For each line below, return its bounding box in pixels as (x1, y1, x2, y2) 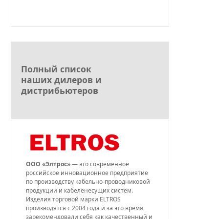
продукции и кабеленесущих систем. (26, 186, 133, 195)
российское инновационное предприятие (26, 169, 149, 177)
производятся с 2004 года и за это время (26, 204, 144, 212)
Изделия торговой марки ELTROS (26, 195, 121, 203)
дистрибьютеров (21, 85, 99, 96)
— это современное (72, 160, 130, 168)
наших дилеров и (21, 74, 102, 86)
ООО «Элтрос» (26, 160, 72, 168)
